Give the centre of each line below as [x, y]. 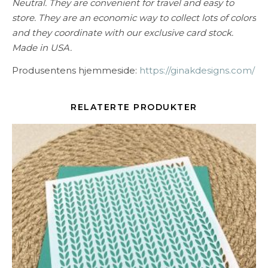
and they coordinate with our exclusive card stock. [123, 33]
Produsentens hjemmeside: [76, 70]
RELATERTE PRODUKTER [134, 107]
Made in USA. [42, 48]
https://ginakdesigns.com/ [197, 70]
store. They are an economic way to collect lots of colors [134, 18]
